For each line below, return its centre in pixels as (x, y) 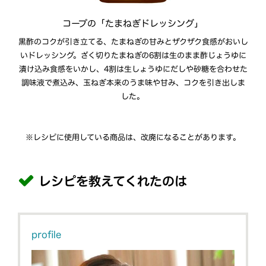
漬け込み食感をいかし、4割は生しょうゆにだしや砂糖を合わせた (133, 69)
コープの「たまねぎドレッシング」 (133, 23)
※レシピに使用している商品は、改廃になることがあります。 (133, 137)
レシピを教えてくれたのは (113, 181)
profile (47, 234)
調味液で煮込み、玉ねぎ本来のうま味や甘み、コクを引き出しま (133, 83)
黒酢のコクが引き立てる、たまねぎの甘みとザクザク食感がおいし (133, 42)
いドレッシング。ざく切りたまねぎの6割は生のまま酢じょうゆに (133, 55)
